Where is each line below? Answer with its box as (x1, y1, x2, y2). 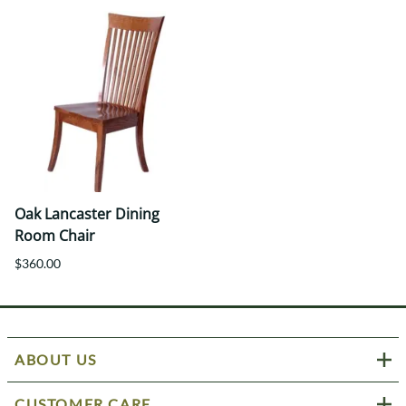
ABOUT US (14, 351, 97, 369)
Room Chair (14, 226, 95, 246)
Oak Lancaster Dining (14, 204, 159, 225)
